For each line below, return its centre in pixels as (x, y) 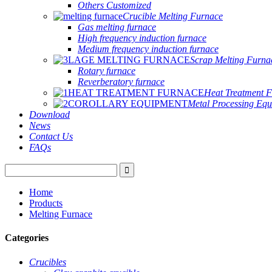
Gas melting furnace (117, 27)
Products (46, 203)
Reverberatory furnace (121, 82)
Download (49, 114)
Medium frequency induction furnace (148, 49)
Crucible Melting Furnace (173, 16)
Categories (27, 238)
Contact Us (51, 136)
